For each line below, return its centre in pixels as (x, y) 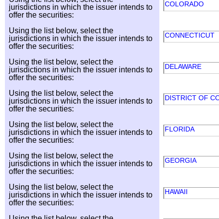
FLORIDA (180, 129)
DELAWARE (184, 66)
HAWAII (177, 192)
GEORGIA (181, 160)
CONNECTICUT (191, 35)
